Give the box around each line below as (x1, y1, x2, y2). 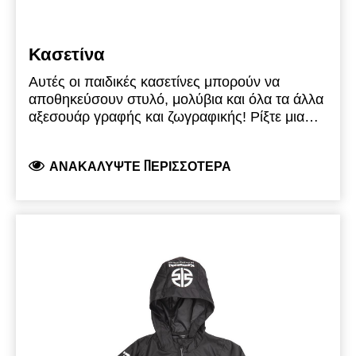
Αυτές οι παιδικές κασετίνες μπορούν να (29, 74, 280, 91)
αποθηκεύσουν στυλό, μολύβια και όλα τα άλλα (29, 91, 323, 108)
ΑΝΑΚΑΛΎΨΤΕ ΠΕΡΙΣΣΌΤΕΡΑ (49, 157, 231, 175)
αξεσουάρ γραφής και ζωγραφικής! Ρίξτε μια (29, 109, 304, 126)
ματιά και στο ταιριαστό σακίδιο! (29, 126, 226, 143)
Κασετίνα (29, 44, 105, 64)
